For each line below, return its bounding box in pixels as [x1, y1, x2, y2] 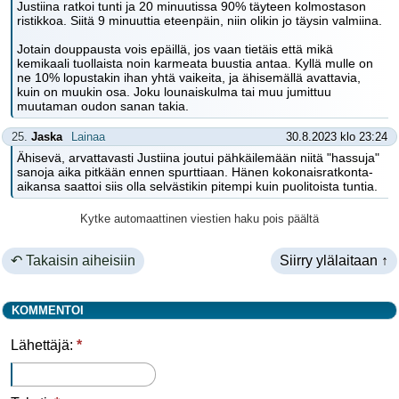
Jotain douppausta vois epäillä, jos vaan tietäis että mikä [17, 42, 333, 56]
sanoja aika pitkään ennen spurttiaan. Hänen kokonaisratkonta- [17, 165, 373, 179]
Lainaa [71, 130, 105, 143]
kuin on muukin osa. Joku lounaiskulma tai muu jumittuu [17, 85, 331, 99]
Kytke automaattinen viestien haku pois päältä [80, 212, 319, 225]
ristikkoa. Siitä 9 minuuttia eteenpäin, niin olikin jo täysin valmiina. [17, 13, 382, 28]
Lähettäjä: [11, 338, 77, 353]
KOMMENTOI [12, 304, 84, 317]
